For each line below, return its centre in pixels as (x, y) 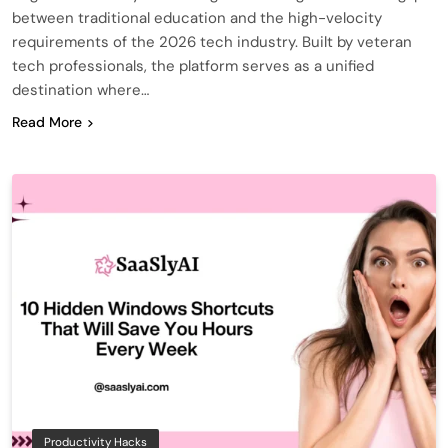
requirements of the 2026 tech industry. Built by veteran (212, 41)
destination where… (80, 89)
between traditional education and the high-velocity (197, 17)
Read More (47, 121)
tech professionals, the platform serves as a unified (193, 65)
